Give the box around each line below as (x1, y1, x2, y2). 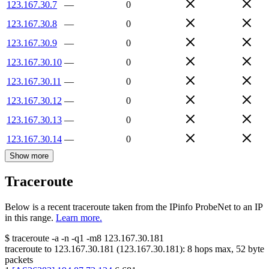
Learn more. (56, 213, 102, 223)
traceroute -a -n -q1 (12, 233, 84, 244)
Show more (10, 151, 49, 160)
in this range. (5, 213, 53, 223)
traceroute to (5, 244, 52, 255)
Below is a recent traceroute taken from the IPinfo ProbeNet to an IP (5, 202, 262, 213)
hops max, (192, 244, 236, 255)
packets (5, 255, 33, 265)
